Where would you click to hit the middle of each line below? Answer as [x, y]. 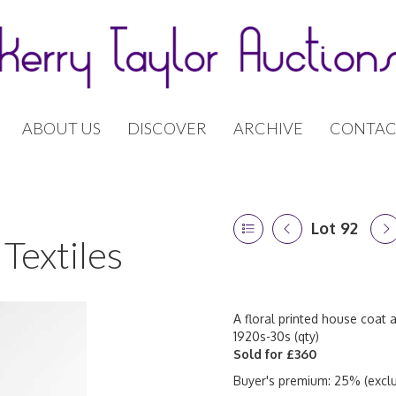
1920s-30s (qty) [276, 336]
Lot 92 [335, 228]
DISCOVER [167, 128]
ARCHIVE [268, 128]
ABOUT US [61, 128]
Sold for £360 [275, 354]
